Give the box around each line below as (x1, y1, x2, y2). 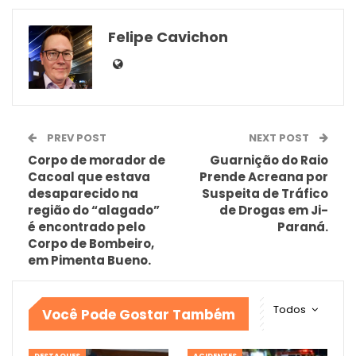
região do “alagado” (28, 202, 160, 219)
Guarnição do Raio (210, 152, 328, 169)
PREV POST (44, 130, 106, 146)
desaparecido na (28, 185, 138, 203)
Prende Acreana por (199, 168, 328, 186)
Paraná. (277, 219, 328, 236)
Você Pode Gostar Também (42, 305, 235, 325)
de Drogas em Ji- (219, 202, 328, 219)
